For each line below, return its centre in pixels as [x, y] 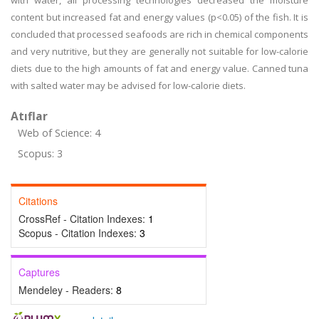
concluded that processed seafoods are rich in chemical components [159, 34]
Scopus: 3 [40, 153]
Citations [38, 201]
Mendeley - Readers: [67, 290]
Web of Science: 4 [59, 133]
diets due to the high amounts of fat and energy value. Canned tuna [159, 68]
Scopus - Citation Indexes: [79, 233]
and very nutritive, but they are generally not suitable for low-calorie [159, 51]
